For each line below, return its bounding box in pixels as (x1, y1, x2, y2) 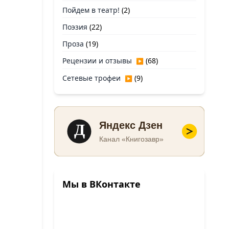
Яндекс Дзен (99, 120, 163, 131)
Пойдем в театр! (62, 5, 120, 15)
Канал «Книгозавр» (99, 135, 164, 143)
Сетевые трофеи (62, 73, 121, 83)
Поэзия (62, 22, 87, 32)
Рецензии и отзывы (62, 56, 132, 65)
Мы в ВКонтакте (62, 178, 141, 190)
